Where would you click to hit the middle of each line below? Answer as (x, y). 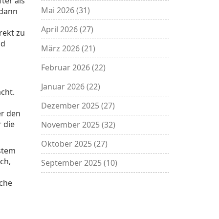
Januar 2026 (64, 87)
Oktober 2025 (67, 144)
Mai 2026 (58, 11)
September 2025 (72, 163)
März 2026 (61, 49)
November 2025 (71, 125)
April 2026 (60, 30)
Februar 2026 (66, 68)
